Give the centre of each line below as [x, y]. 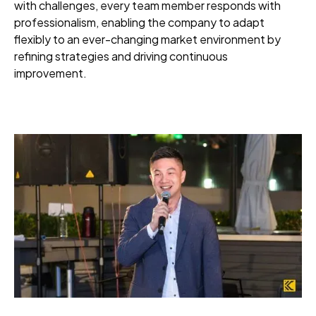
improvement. [50, 73]
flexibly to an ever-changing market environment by [147, 39]
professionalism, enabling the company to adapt [139, 22]
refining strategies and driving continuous [121, 56]
